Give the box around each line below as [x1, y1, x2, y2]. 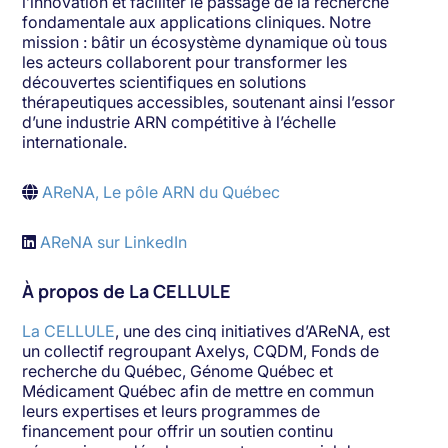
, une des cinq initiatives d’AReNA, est [115, 321, 391, 342]
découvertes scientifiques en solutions [22, 72, 307, 93]
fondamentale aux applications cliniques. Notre [22, 12, 372, 33]
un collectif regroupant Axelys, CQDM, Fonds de [22, 341, 380, 362]
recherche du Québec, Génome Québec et [22, 361, 334, 382]
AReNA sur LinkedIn [40, 232, 188, 253]
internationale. [22, 132, 128, 153]
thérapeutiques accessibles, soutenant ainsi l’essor [22, 92, 396, 113]
